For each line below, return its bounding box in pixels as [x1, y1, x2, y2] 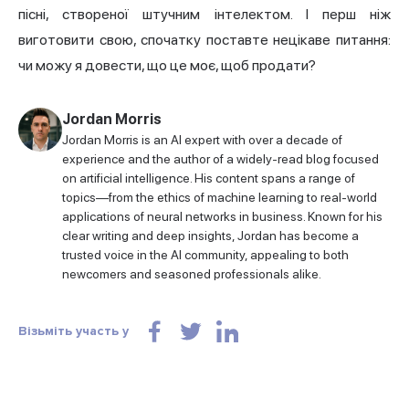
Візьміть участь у [18, 323, 129, 340]
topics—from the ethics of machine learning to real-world [62, 190, 377, 205]
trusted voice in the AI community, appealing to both [62, 247, 349, 263]
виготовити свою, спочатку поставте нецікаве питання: [18, 31, 391, 49]
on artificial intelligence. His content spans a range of [62, 171, 355, 186]
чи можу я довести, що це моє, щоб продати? [18, 57, 316, 75]
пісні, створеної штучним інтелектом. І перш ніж [18, 5, 391, 24]
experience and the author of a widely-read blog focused [62, 152, 379, 167]
